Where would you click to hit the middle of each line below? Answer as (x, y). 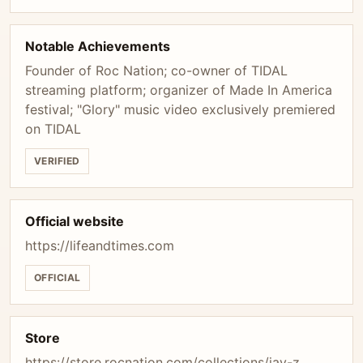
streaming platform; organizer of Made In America (179, 90)
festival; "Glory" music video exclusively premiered (180, 109)
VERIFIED (57, 161)
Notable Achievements (98, 46)
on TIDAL (53, 129)
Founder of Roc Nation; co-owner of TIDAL (156, 70)
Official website (75, 221)
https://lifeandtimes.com (100, 246)
